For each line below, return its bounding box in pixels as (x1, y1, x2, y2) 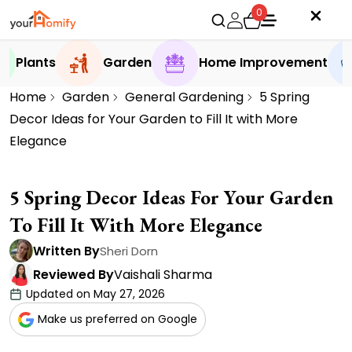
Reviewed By (33, 265, 114, 284)
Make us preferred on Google (38, 311, 197, 327)
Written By (33, 241, 100, 260)
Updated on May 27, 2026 (26, 286, 165, 302)
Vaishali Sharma (114, 265, 212, 284)
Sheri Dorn (100, 242, 158, 259)
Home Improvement (198, 53, 328, 71)
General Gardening (125, 88, 244, 106)
